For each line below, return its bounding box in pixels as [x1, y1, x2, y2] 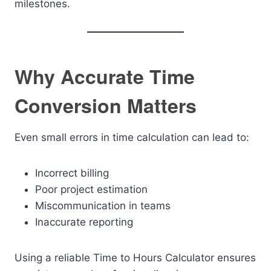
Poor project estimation [35, 183, 148, 195]
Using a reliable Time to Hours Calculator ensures [15, 252, 256, 264]
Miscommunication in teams [35, 200, 171, 212]
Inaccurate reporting [35, 216, 133, 228]
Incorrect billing [35, 167, 109, 179]
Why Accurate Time [15, 62, 195, 90]
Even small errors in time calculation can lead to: [15, 131, 249, 143]
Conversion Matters [15, 91, 197, 119]
